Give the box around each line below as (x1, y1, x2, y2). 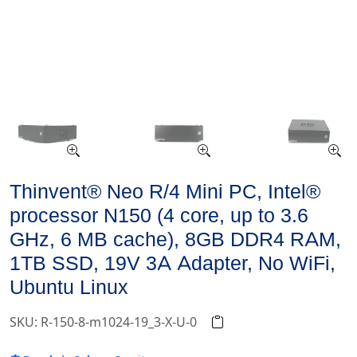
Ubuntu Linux (10, 273, 128, 301)
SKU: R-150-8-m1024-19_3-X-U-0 (10, 315, 200, 330)
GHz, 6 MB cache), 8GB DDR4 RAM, (10, 226, 341, 253)
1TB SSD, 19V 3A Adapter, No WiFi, (10, 249, 335, 277)
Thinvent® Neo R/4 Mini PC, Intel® (10, 178, 320, 206)
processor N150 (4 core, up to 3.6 (10, 202, 308, 229)
